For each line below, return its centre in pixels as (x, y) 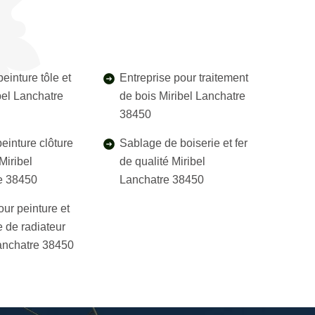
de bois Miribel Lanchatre (182, 96)
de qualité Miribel (162, 161)
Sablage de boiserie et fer (183, 143)
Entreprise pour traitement (184, 78)
